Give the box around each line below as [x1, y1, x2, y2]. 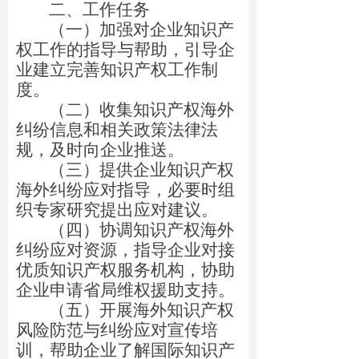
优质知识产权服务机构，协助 [16, 260, 235, 280]
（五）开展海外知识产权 [48, 301, 234, 320]
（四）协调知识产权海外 [48, 220, 234, 240]
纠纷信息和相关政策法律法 [16, 120, 218, 139]
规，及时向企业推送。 [16, 140, 184, 159]
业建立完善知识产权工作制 [16, 60, 218, 79]
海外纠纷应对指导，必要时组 [16, 180, 235, 200]
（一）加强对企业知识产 [48, 20, 234, 39]
